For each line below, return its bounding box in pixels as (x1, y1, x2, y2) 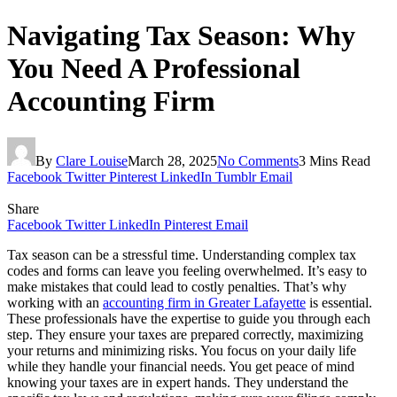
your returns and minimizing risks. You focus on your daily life (7, 342, 356, 358)
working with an (7, 294, 103, 310)
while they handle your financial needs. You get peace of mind (7, 358, 354, 374)
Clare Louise (56, 152, 128, 168)
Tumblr (215, 168, 256, 184)
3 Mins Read (299, 152, 370, 168)
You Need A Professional (7, 52, 300, 85)
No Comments (217, 152, 299, 168)
